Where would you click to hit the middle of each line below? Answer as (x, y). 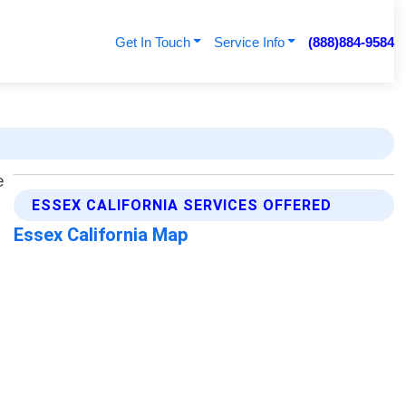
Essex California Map (101, 235)
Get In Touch (152, 42)
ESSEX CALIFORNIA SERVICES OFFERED (182, 206)
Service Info (249, 42)
